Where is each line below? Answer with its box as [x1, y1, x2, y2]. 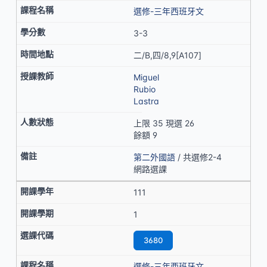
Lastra [133, 96, 159, 106]
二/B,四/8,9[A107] [133, 50, 201, 60]
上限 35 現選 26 [133, 118, 194, 128]
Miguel [133, 72, 159, 82]
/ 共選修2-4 [175, 152, 222, 162]
